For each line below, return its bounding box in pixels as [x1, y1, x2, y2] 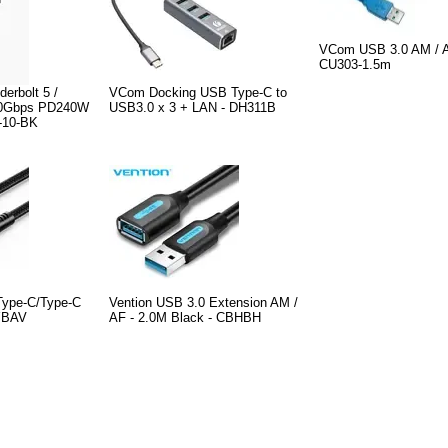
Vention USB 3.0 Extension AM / [109, 294, 298, 310]
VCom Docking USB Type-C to [109, 84, 287, 100]
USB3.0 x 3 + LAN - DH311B [109, 99, 276, 115]
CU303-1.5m [319, 56, 391, 72]
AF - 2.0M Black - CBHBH [109, 309, 261, 325]
